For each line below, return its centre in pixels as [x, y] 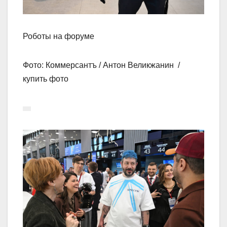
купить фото [46, 79]
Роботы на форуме [59, 36]
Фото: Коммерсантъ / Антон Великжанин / [102, 65]
